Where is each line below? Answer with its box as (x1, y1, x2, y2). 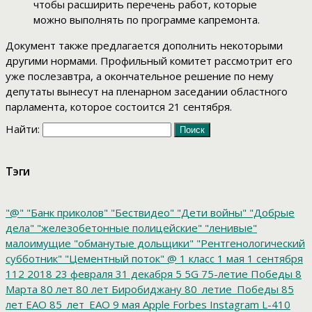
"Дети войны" (174, 205, 247, 219)
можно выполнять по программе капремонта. (33, 13, 260, 27)
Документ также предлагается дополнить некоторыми (6, 38, 283, 53)
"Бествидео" (108, 205, 174, 219)
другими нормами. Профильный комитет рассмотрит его (6, 54, 292, 68)
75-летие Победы (198, 266, 292, 281)
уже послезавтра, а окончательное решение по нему (6, 69, 274, 84)
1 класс (177, 251, 214, 265)
